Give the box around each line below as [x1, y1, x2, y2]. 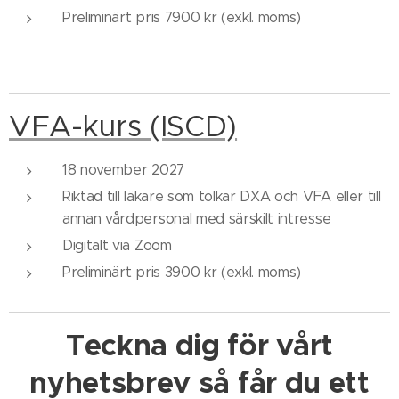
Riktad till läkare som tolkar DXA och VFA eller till [62, 188, 381, 205]
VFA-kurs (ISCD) [9, 108, 238, 144]
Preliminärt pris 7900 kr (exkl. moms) [62, 9, 302, 26]
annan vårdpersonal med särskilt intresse [62, 210, 331, 227]
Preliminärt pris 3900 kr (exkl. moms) [62, 264, 302, 281]
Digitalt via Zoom [62, 237, 172, 254]
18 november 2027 [62, 161, 184, 178]
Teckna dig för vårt [66, 327, 333, 364]
